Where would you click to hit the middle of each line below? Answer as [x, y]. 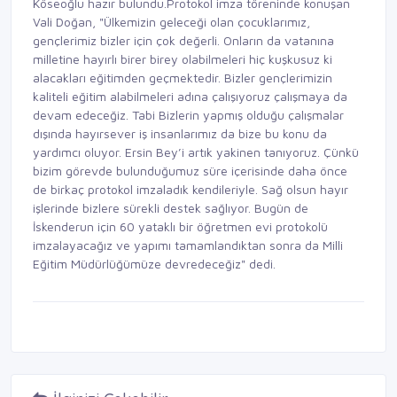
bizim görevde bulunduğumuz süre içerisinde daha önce [190, 170]
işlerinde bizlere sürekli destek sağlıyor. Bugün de [171, 207]
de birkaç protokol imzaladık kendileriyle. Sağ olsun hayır [191, 189]
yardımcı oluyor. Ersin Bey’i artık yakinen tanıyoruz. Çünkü [196, 152]
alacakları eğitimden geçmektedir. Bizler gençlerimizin [183, 77]
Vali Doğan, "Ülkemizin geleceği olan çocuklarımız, [171, 21]
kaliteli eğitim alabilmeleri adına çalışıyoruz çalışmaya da [190, 96]
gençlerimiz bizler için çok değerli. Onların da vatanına [183, 40]
